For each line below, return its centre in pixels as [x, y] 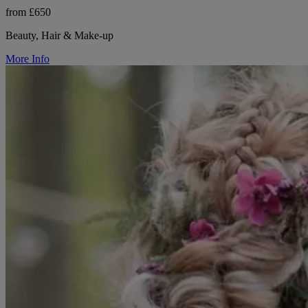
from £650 [28, 12]
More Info [27, 59]
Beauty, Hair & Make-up [59, 36]
